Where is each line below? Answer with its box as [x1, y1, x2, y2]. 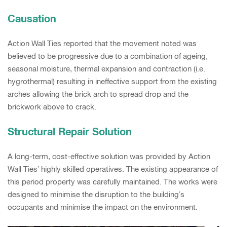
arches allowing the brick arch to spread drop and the [8, 89, 188, 98]
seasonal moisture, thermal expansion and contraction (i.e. [8, 64, 205, 73]
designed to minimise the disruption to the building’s [8, 190, 184, 199]
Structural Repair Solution [8, 125, 132, 137]
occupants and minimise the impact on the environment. [8, 202, 198, 211]
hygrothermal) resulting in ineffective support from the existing [8, 77, 217, 86]
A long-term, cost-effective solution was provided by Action [8, 152, 210, 161]
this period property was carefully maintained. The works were [8, 177, 217, 186]
